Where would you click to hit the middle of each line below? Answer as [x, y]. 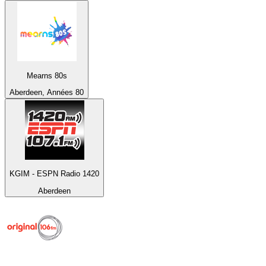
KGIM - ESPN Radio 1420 [54, 174]
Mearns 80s [47, 75]
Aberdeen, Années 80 [47, 92]
